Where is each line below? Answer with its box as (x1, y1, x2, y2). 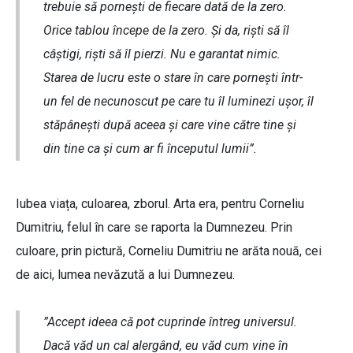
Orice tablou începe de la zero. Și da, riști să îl (43, 23, 289, 39)
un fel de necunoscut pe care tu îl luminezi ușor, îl (43, 94, 314, 110)
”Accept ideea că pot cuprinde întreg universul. (43, 314, 297, 330)
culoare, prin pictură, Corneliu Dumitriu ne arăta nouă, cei (16, 243, 321, 259)
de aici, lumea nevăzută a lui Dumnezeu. (16, 267, 235, 283)
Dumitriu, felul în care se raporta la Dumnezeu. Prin (16, 220, 292, 236)
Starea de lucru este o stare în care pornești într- (43, 70, 303, 86)
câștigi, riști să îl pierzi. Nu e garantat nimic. (43, 46, 281, 62)
